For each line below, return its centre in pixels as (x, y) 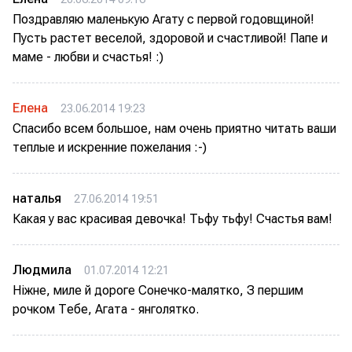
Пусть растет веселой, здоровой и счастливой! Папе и (170, 38)
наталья (37, 198)
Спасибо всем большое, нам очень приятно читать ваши (174, 128)
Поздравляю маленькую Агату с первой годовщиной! (163, 19)
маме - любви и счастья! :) (88, 57)
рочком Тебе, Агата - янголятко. (106, 309)
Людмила (42, 270)
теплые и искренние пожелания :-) (110, 147)
